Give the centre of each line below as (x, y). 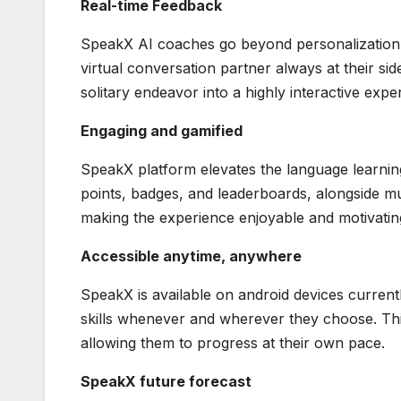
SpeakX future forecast (166, 382)
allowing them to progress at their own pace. (233, 343)
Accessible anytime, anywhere (191, 256)
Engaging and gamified (163, 131)
